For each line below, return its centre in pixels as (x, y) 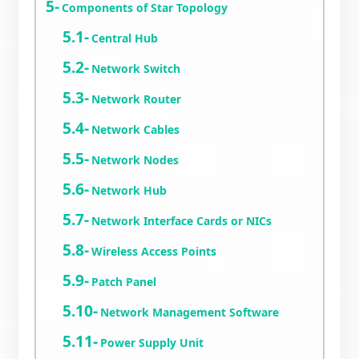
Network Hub (129, 190)
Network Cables (136, 129)
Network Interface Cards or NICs (182, 221)
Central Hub (125, 38)
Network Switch (136, 69)
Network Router (137, 99)
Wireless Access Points (154, 251)
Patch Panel (124, 282)
